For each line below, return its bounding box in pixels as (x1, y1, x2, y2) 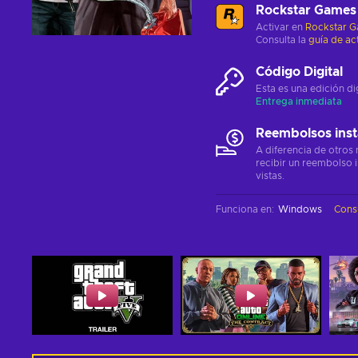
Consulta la (256, 35, 308, 45)
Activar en (256, 22, 305, 32)
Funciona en (216, 205, 272, 214)
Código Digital (256, 66, 343, 78)
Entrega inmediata (256, 97, 342, 106)
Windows (278, 205, 322, 214)
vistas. (256, 171, 284, 181)
